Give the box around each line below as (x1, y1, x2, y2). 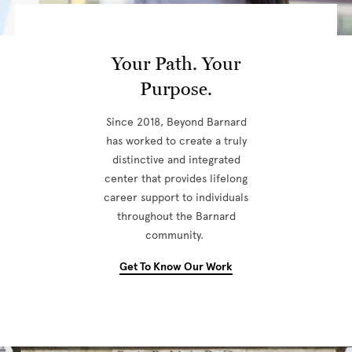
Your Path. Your (112, 52, 240, 75)
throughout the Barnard (116, 210, 236, 223)
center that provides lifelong (104, 172, 247, 185)
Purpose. (140, 77, 212, 100)
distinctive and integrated (112, 153, 240, 167)
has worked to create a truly (105, 134, 247, 148)
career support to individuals (104, 191, 248, 204)
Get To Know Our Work (119, 260, 233, 273)
